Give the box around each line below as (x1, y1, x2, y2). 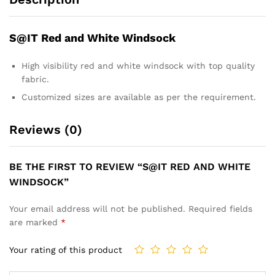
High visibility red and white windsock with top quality (21, 60, 255, 71)
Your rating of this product (9, 245, 122, 255)
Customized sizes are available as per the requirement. (21, 91, 256, 102)
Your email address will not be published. (9, 203, 185, 214)
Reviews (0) (9, 122, 82, 137)
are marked (9, 217, 61, 227)
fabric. (21, 74, 49, 84)
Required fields (188, 203, 252, 214)
